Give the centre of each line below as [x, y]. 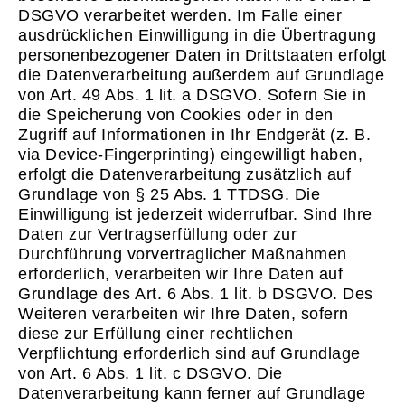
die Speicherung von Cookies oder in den [176, 114]
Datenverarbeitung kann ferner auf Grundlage [192, 393]
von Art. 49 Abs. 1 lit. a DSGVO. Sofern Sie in [192, 94]
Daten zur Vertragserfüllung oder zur [157, 234]
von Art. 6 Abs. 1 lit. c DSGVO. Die [151, 373]
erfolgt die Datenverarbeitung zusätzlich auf [184, 174]
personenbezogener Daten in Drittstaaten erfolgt [202, 55]
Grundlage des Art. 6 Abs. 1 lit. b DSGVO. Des [196, 293]
